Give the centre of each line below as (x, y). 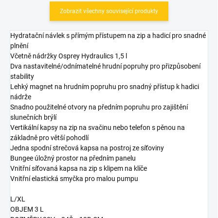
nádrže (21, 97)
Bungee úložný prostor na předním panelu (73, 158)
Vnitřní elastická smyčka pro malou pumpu (74, 178)
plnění (19, 45)
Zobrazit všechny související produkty (109, 11)
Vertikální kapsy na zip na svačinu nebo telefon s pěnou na (98, 127)
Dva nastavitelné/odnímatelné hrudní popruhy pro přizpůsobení (105, 66)
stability (22, 76)
